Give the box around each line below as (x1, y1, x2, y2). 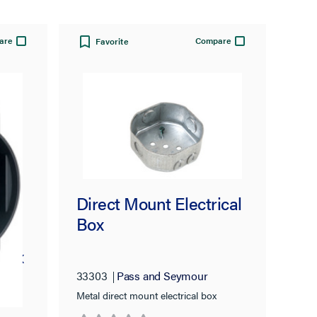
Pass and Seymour (116, 267, 208, 284)
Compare (195, 34, 232, 47)
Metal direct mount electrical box (76, 287, 217, 302)
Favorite (95, 35, 129, 47)
